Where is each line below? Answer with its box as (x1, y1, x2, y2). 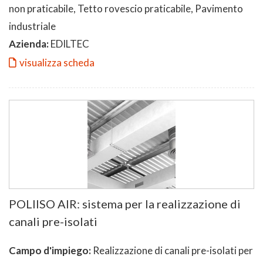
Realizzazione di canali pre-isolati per (91, 244, 253, 257)
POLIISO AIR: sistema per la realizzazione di (9, 196, 241, 211)
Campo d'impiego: (9, 244, 91, 257)
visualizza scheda (19, 56, 95, 69)
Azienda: (9, 37, 49, 50)
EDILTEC (49, 37, 89, 50)
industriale (9, 19, 56, 32)
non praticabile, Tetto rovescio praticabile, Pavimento (9, 2, 243, 15)
